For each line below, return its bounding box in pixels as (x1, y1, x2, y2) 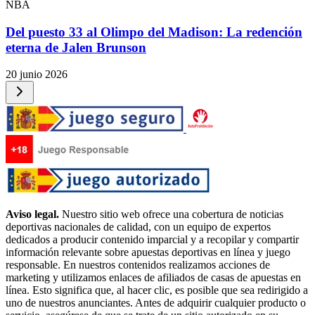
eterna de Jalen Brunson (6, 39, 146, 55)
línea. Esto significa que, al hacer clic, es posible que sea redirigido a (6, 284, 308, 297)
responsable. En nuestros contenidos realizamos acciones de (6, 259, 270, 271)
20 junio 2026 (6, 68, 67, 81)
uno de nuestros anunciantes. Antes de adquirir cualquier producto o (6, 297, 306, 309)
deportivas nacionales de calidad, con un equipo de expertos (6, 221, 271, 233)
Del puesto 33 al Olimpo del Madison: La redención (6, 24, 302, 39)
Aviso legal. (6, 208, 59, 221)
